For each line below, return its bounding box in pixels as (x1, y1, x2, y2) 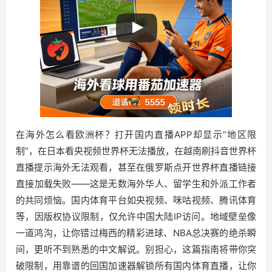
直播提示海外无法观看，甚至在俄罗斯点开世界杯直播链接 (16, 161, 256, 173)
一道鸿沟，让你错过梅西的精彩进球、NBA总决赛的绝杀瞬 (16, 227, 256, 239)
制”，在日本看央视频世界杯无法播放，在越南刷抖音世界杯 (16, 145, 256, 157)
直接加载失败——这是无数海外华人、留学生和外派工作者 (16, 178, 256, 189)
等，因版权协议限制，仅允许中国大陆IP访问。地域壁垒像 (16, 211, 256, 222)
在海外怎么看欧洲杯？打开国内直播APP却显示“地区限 (16, 129, 256, 140)
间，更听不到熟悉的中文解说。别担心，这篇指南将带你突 (16, 243, 256, 255)
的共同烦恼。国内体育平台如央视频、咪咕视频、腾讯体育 (16, 194, 256, 206)
